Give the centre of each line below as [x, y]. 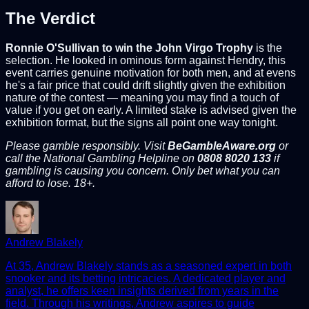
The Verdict [50, 19]
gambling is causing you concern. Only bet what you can [143, 170]
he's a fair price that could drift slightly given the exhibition [146, 85]
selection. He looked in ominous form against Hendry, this [146, 60]
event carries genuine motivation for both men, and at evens [151, 72]
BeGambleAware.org [222, 146]
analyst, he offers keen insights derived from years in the [142, 290]
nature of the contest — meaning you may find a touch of [142, 97]
